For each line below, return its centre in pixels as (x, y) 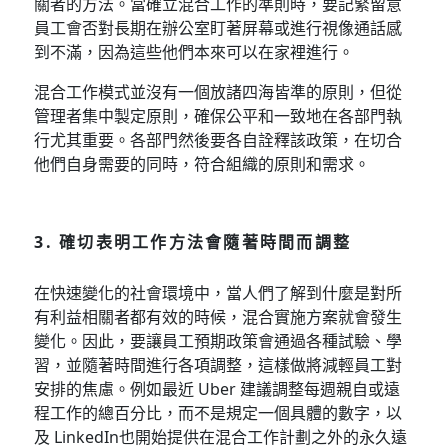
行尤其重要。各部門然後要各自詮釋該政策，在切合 (218, 139)
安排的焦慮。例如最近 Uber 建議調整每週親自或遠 (217, 388)
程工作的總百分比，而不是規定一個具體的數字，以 (218, 412)
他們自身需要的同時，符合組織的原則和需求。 (202, 163)
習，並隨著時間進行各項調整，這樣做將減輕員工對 (218, 364)
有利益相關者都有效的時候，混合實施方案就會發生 (218, 316)
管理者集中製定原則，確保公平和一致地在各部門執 (218, 115)
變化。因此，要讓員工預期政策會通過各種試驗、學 (218, 340)
